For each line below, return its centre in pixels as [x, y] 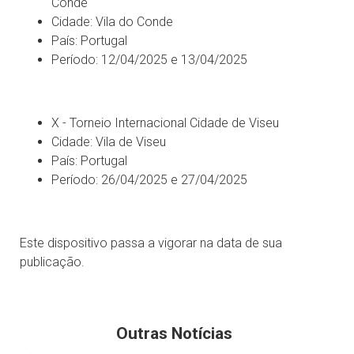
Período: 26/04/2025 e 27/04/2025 [149, 180]
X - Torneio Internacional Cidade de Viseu [168, 123]
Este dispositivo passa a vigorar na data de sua [151, 243]
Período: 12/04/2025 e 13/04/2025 [149, 60]
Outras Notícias [175, 333]
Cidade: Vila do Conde [112, 22]
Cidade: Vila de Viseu [109, 142]
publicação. [52, 262]
